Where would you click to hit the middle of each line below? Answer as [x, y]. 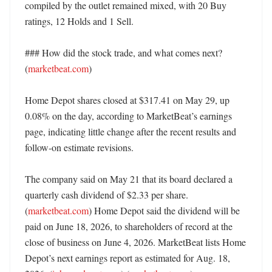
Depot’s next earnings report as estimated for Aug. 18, [127, 258]
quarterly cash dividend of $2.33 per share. [107, 195]
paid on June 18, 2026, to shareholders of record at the [129, 226]
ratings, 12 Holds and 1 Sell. [80, 21]
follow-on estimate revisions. [80, 147]
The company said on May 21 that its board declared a [129, 179]
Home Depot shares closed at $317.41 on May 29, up [127, 100]
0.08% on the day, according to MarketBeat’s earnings [128, 116]
